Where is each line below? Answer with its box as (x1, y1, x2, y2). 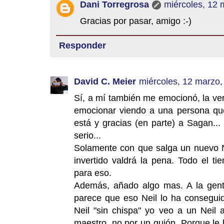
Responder (59, 39, 106, 50)
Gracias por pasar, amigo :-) (80, 15, 191, 26)
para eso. (74, 167, 111, 178)
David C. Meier (74, 75, 136, 86)
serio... (74, 129, 101, 140)
